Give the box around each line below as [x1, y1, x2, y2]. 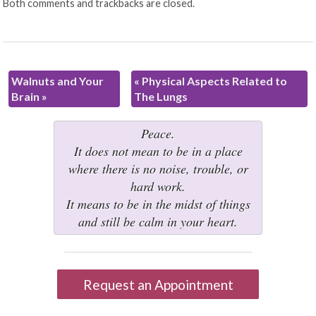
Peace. [141, 125, 175, 142]
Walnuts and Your [11, 73, 104, 87]
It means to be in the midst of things [66, 195, 250, 213]
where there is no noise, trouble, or [68, 160, 248, 178]
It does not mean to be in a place [73, 142, 243, 160]
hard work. [130, 178, 186, 195]
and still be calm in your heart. [78, 213, 238, 231]
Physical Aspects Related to [139, 73, 287, 87]
